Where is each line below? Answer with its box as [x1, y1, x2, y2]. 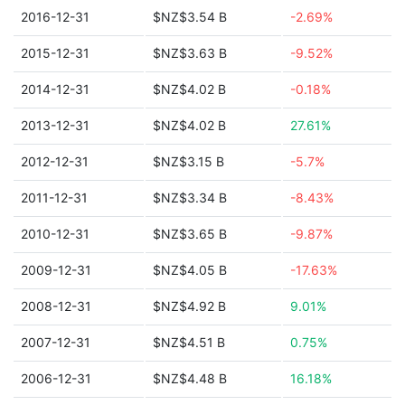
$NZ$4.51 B [153, 334, 225, 350]
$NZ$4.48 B [153, 371, 227, 386]
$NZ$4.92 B [153, 298, 226, 314]
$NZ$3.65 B [153, 226, 227, 241]
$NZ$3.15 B [153, 154, 224, 169]
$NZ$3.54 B [153, 9, 227, 24]
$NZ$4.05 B [153, 262, 227, 278]
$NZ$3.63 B [153, 45, 227, 61]
